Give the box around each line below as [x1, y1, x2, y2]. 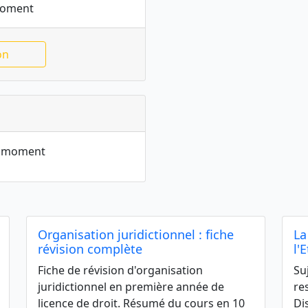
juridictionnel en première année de [38, 279, 224, 294]
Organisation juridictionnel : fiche [38, 226, 234, 243]
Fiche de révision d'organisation [38, 263, 203, 278]
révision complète [38, 241, 142, 257]
